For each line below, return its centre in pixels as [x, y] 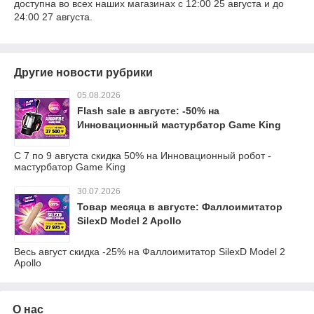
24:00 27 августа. [53, 17]
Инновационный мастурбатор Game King [179, 125]
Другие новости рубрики [83, 73]
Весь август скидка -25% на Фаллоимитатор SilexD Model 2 [150, 252]
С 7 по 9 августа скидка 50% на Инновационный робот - [143, 156]
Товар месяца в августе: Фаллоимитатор [180, 207]
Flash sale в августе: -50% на [148, 111]
